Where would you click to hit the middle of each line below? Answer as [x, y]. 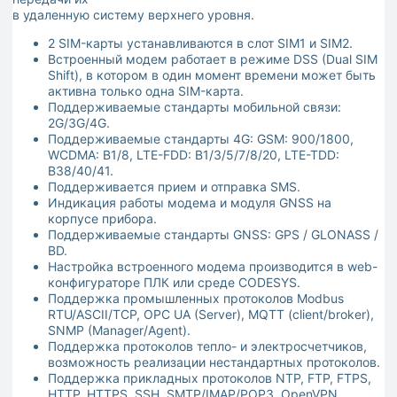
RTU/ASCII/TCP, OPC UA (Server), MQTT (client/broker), [211, 315]
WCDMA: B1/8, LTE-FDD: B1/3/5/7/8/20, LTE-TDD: [194, 155]
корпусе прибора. [102, 219]
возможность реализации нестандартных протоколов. [214, 362]
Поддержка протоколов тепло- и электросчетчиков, [207, 346]
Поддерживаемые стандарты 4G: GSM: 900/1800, [201, 139]
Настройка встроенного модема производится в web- [213, 267]
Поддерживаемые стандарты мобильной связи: [195, 107]
